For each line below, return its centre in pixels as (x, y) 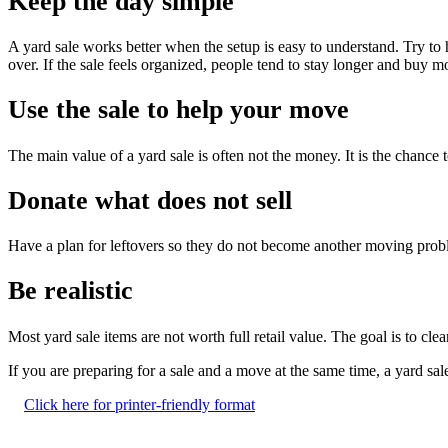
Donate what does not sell (150, 200)
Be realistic (70, 291)
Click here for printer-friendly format (139, 404)
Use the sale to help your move (178, 110)
